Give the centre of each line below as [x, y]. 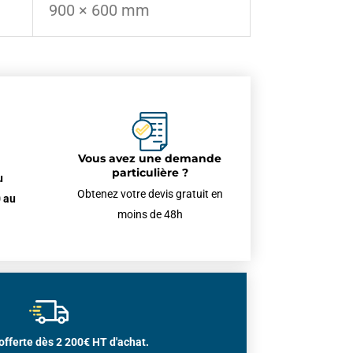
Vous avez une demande [150, 159]
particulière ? [150, 173]
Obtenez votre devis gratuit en [150, 194]
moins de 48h [150, 215]
